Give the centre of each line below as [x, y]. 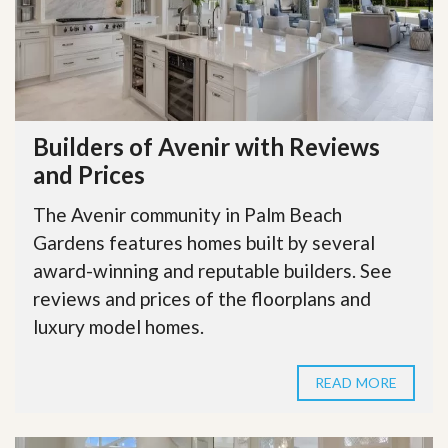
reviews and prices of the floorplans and [202, 299]
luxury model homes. [118, 327]
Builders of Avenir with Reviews [206, 147]
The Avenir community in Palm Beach [187, 215]
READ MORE [356, 383]
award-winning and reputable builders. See [212, 271]
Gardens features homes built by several [204, 243]
